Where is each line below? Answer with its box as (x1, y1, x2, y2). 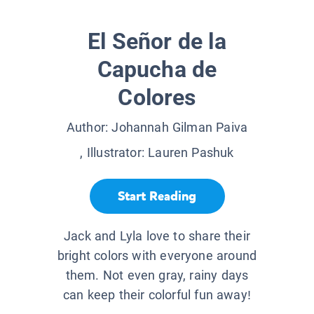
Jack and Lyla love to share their (64, 228, 250, 244)
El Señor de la (88, 28, 226, 55)
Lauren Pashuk (148, 145, 234, 161)
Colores (118, 84, 196, 111)
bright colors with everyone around (57, 248, 257, 264)
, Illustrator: (80, 145, 149, 161)
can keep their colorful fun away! (63, 287, 251, 303)
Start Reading (118, 187, 196, 205)
